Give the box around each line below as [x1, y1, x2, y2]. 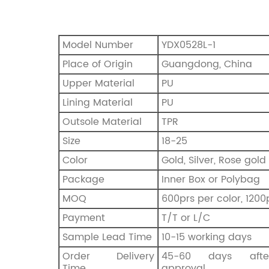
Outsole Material [62, 113, 142, 130]
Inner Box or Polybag [162, 171, 260, 187]
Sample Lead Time [62, 229, 152, 245]
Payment [62, 210, 105, 226]
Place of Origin [62, 56, 133, 72]
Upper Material [62, 75, 134, 91]
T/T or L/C [162, 210, 210, 226]
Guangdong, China [162, 56, 252, 72]
